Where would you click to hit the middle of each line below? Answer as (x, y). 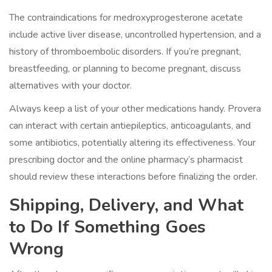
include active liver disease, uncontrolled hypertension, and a (135, 35)
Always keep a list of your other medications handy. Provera (135, 109)
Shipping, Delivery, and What (126, 206)
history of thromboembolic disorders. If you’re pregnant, (125, 52)
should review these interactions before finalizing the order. (133, 177)
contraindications (62, 18)
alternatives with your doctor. (70, 86)
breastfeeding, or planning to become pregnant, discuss (125, 69)
